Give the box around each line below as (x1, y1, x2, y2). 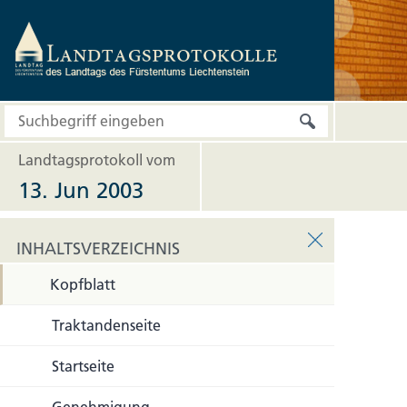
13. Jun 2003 (18, 177, 144, 203)
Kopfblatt (50, 275, 115, 293)
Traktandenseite (52, 316, 161, 334)
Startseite (52, 357, 114, 375)
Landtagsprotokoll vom (18, 151, 175, 169)
